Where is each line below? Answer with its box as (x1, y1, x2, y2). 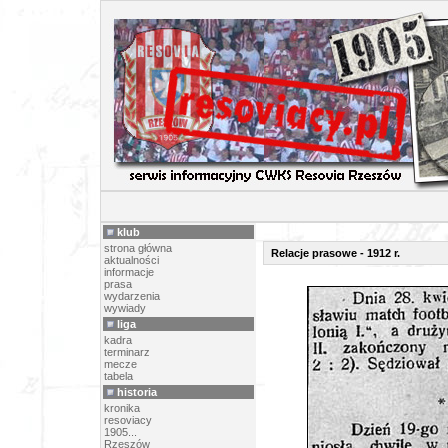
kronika (104, 402, 140, 414)
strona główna (104, 242, 172, 254)
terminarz (104, 346, 150, 358)
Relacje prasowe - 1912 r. (271, 247, 400, 259)
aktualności (104, 254, 159, 266)
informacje (104, 266, 154, 278)
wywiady (104, 302, 146, 314)
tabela (104, 370, 133, 382)
